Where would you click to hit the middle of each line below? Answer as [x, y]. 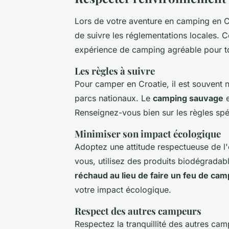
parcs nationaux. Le [114, 98]
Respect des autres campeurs [138, 211]
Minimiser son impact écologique [148, 133]
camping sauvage [188, 98]
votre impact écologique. [123, 189]
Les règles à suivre [115, 71]
